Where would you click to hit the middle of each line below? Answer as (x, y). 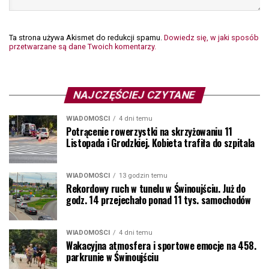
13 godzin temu (143, 176)
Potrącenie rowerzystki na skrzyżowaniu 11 (149, 132)
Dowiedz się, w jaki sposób (211, 38)
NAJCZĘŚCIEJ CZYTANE (134, 95)
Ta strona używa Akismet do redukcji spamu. (86, 38)
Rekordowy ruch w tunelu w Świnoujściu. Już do (156, 189)
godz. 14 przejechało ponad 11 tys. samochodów (159, 200)
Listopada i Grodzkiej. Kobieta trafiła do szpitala (160, 143)
